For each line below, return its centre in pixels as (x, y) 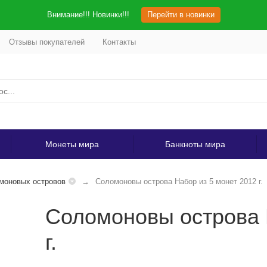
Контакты (119, 42)
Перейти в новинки (181, 15)
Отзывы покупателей (46, 42)
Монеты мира (72, 144)
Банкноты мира (195, 144)
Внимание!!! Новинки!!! (88, 15)
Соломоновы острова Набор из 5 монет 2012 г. (179, 181)
